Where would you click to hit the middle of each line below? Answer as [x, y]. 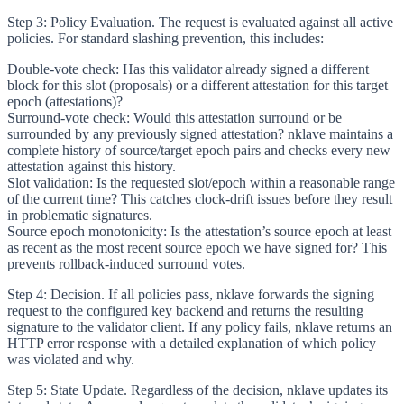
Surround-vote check [67, 117]
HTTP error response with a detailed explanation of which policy [192, 343]
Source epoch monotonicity [85, 231]
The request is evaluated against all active [274, 22]
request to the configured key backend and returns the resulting [185, 310]
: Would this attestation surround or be [234, 117]
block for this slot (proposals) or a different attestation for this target [197, 85]
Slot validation [48, 182]
